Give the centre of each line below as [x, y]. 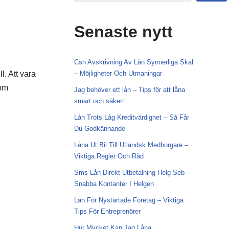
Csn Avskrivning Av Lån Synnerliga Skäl [133, 62]
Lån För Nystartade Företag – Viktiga [129, 200]
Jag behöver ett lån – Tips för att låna [129, 90]
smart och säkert [99, 101]
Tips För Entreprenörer [107, 211]
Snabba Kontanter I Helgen [114, 184]
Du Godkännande [99, 129]
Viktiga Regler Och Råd [109, 156]
